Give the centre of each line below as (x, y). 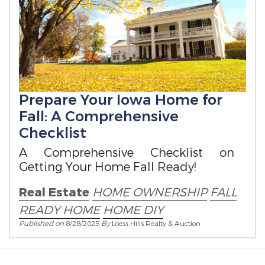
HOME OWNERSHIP (150, 193)
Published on (42, 224)
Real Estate (54, 193)
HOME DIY (133, 211)
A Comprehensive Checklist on (127, 153)
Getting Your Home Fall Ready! (107, 167)
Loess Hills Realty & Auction (156, 224)
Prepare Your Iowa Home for (121, 100)
